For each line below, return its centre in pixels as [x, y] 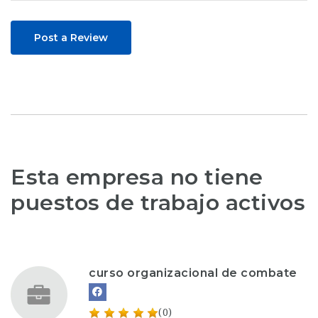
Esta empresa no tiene [137, 177]
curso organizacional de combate [193, 273]
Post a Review [71, 37]
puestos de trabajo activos [158, 202]
